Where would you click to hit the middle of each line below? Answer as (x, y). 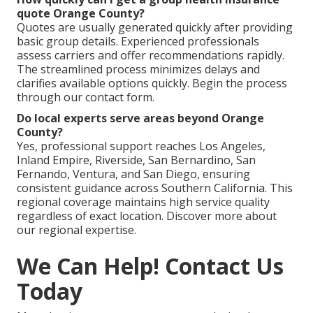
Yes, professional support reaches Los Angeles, (141, 146)
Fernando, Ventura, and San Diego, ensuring (133, 174)
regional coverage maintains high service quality (143, 202)
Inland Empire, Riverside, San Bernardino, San (136, 160)
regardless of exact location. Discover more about (147, 216)
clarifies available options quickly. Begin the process (152, 83)
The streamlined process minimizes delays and (138, 69)
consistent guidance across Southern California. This (155, 188)
